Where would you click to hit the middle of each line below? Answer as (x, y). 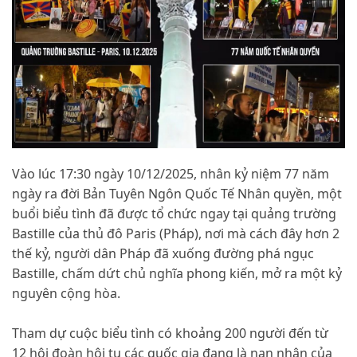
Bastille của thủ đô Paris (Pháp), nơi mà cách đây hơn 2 (176, 234)
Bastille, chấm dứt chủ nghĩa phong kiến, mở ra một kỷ (177, 274)
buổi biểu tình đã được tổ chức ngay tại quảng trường (174, 214)
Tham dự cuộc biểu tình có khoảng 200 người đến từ (170, 333)
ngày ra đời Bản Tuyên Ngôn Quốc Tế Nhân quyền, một (177, 194)
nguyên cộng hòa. (66, 294)
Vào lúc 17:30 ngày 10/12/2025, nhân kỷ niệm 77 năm (171, 174)
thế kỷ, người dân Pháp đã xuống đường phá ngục (163, 254)
